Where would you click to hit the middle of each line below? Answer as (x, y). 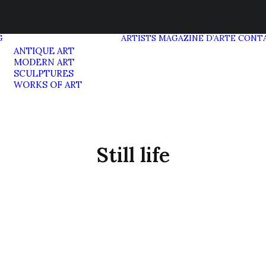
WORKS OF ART (48, 85)
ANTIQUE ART (44, 51)
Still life (133, 155)
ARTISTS (139, 38)
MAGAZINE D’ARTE (197, 38)
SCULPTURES (44, 73)
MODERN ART (44, 62)
